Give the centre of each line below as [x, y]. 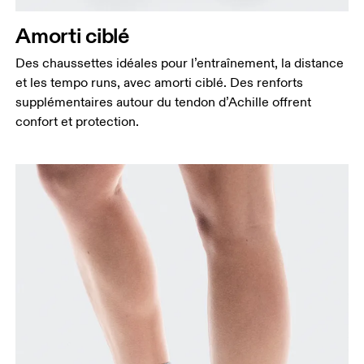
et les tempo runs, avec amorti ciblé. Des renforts [160, 83]
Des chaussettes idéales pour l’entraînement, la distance [180, 64]
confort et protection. [78, 122]
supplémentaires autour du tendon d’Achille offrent [164, 103]
